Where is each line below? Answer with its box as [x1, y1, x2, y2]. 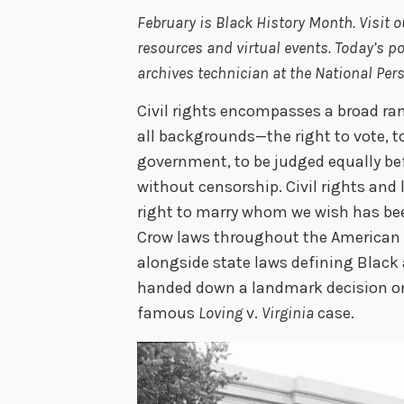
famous [137, 303, 198, 324]
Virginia [262, 303, 314, 324]
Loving [198, 303, 246, 324]
